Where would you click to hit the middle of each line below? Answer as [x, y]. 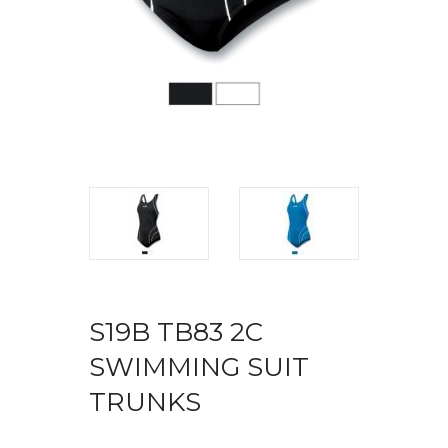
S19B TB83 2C [176, 331]
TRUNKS [145, 401]
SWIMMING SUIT [199, 366]
